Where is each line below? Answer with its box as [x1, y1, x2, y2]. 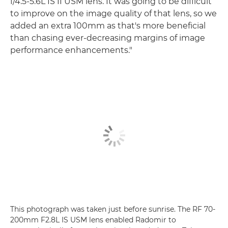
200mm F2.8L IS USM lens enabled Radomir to [10, 215, 176, 224]
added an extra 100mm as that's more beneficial [10, 21, 206, 31]
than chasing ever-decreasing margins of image [10, 33, 205, 43]
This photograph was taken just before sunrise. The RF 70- [10, 204, 215, 214]
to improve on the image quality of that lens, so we [10, 9, 217, 19]
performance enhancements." [10, 45, 132, 55]
